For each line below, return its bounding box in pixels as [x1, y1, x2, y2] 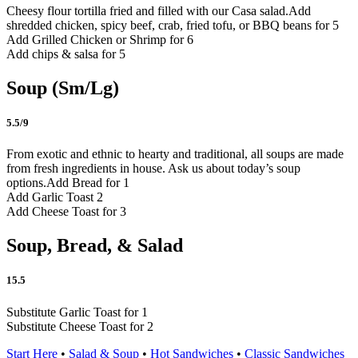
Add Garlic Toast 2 [6, 190, 103, 205]
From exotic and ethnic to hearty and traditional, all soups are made [6, 147, 344, 161]
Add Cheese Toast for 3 [6, 205, 126, 219]
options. [6, 176, 46, 190]
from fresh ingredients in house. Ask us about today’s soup [6, 161, 300, 176]
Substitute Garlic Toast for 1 [6, 304, 148, 319]
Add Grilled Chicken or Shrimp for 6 [6, 33, 193, 47]
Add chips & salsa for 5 [6, 47, 125, 62]
